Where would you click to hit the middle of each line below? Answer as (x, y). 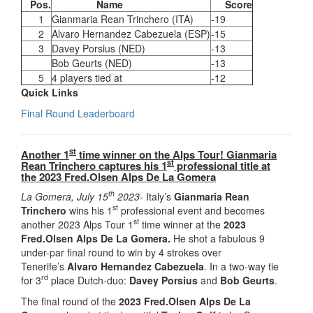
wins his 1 (89, 210)
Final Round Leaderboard (81, 113)
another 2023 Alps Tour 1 (77, 224)
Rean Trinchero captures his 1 (94, 165)
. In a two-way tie (241, 266)
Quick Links (50, 92)
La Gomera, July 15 (65, 196)
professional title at (222, 165)
